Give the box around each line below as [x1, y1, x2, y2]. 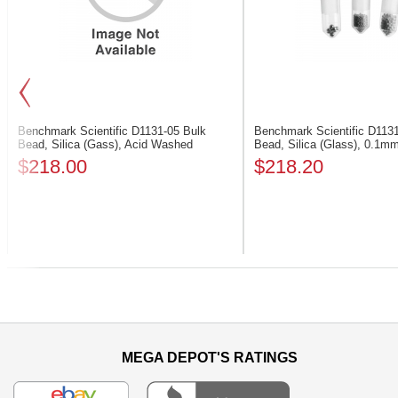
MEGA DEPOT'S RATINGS [122, 350, 298, 365]
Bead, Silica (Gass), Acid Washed [18, 138, 193, 151]
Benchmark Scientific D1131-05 [18, 124, 183, 138]
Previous [24, 263, 62, 274]
